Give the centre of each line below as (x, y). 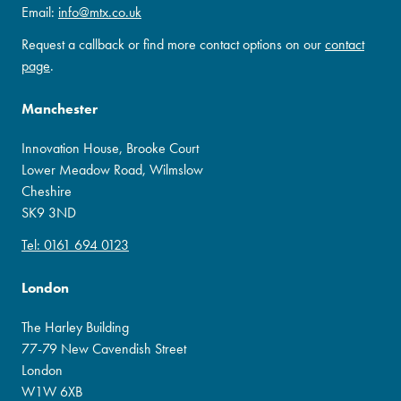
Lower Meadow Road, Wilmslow (112, 169)
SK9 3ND (49, 212)
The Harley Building (75, 327)
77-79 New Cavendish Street (104, 348)
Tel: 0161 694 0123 (75, 244)
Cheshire (47, 191)
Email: (40, 12)
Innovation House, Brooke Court (110, 148)
